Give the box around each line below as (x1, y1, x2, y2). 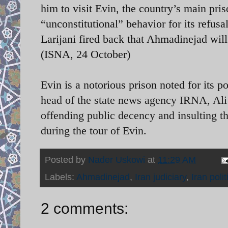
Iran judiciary (135, 172, 186, 182)
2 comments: (41, 199, 128, 217)
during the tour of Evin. (41, 124, 147, 137)
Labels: (45, 172, 76, 182)
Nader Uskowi (88, 154, 145, 165)
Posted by (45, 154, 88, 165)
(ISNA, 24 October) (41, 47, 130, 61)
